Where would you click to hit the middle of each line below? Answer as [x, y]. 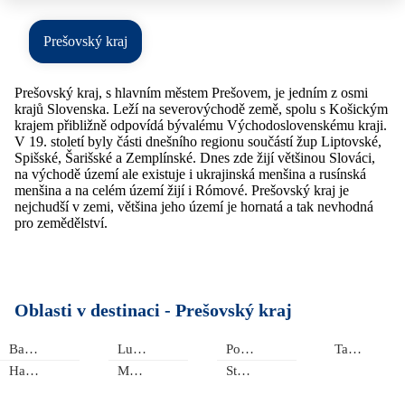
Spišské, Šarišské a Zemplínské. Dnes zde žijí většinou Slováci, [195, 158]
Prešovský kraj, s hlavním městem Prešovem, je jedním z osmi [191, 93]
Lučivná [140, 349]
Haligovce [32, 371]
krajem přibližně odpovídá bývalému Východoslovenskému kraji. [201, 126]
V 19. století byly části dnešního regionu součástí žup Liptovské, [198, 142]
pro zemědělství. [61, 223]
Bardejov [31, 349]
